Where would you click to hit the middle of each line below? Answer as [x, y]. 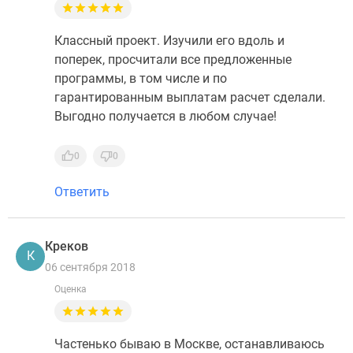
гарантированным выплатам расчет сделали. [190, 97]
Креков [67, 246]
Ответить [82, 192]
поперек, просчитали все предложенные [173, 59]
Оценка [71, 289]
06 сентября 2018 [90, 267]
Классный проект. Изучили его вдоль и [169, 41]
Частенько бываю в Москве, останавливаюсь [190, 344]
